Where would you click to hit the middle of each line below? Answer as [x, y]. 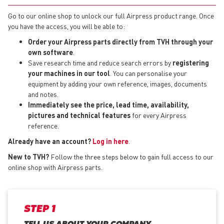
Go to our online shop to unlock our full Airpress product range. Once [111, 15]
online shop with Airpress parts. [55, 167]
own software [50, 52]
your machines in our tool [69, 73]
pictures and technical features [79, 115]
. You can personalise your [148, 73]
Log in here [110, 141]
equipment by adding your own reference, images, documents [117, 83]
